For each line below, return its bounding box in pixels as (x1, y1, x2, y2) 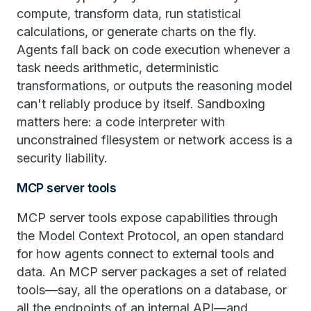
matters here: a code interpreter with (17, 114, 225, 129)
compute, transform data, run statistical (17, 6, 241, 21)
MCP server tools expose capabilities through (17, 210, 278, 225)
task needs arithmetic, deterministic (17, 60, 219, 75)
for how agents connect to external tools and (17, 246, 274, 261)
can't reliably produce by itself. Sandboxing (17, 96, 265, 111)
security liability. (17, 150, 108, 165)
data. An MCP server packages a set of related (17, 264, 287, 279)
